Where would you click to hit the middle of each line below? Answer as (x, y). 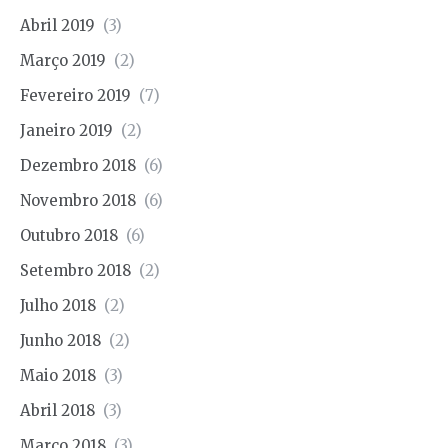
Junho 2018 (60, 341)
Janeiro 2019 (66, 131)
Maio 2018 (58, 376)
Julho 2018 (58, 306)
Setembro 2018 (75, 271)
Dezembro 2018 (78, 166)
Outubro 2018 (69, 236)
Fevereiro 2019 (75, 96)
